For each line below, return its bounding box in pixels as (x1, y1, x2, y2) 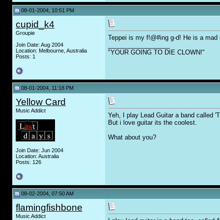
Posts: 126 (16, 159, 41, 165)
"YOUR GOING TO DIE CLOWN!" (108, 49, 205, 56)
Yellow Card (16, 97, 66, 107)
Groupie (16, 30, 35, 36)
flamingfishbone (16, 202, 82, 213)
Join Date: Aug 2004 (16, 42, 63, 48)
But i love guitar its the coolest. (108, 119, 197, 127)
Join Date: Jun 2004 (16, 147, 63, 153)
